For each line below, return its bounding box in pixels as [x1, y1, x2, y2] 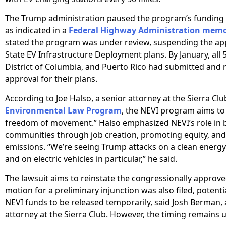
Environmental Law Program [5, 104, 122, 116]
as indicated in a [5, 25, 69, 36]
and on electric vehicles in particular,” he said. [5, 153, 177, 164]
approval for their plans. [5, 73, 97, 85]
